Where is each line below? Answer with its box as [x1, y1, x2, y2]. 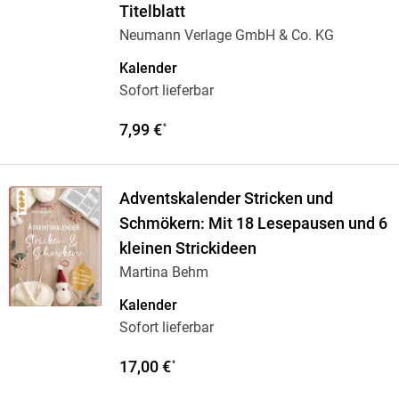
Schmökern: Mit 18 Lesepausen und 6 [118, 215, 387, 233]
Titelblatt [118, 3, 185, 21]
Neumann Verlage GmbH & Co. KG [118, 27, 334, 45]
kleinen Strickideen [118, 240, 256, 258]
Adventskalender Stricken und [118, 190, 333, 208]
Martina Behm [118, 264, 208, 281]
